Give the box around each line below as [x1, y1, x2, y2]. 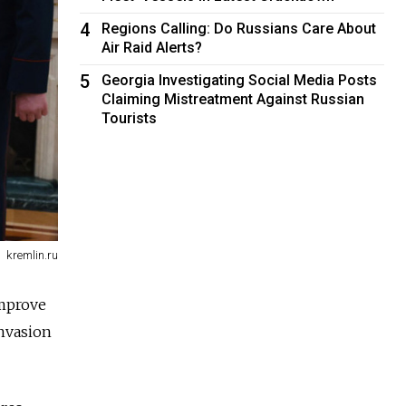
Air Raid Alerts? [101, 38, 203, 56]
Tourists [101, 109, 158, 127]
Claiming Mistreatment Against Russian [101, 90, 365, 108]
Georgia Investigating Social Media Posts [101, 71, 378, 89]
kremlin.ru [6, 248, 59, 263]
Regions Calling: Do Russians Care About [101, 19, 377, 37]
